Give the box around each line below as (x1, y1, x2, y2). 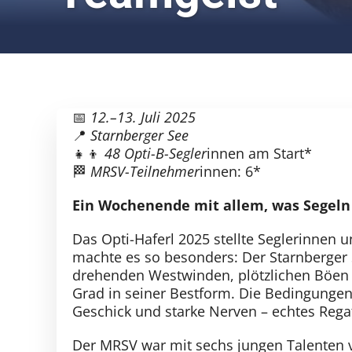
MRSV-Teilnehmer (90, 162, 200, 181)
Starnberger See (90, 126, 189, 145)
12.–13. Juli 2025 (90, 108, 196, 126)
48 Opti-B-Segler (104, 144, 207, 163)
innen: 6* (199, 162, 261, 181)
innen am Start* (206, 144, 312, 163)
